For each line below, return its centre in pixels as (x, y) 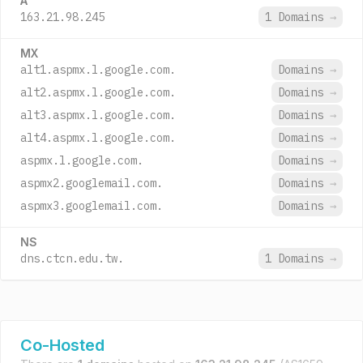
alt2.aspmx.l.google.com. (98, 92)
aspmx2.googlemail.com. (92, 183)
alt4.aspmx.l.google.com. (98, 138)
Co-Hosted (62, 345)
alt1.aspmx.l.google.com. (98, 70)
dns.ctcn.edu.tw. (72, 258)
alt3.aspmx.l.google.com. (98, 115)
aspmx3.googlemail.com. (92, 206)
